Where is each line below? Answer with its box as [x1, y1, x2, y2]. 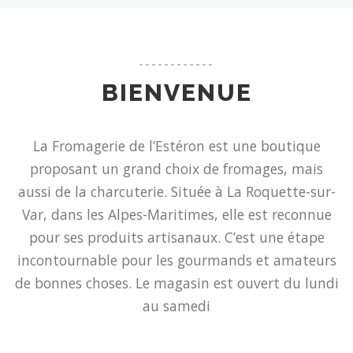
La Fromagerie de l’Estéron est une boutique [32, 136, 321, 156]
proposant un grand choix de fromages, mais [30, 159, 323, 179]
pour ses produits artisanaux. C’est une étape [28, 228, 325, 247]
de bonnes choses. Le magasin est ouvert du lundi [14, 273, 339, 293]
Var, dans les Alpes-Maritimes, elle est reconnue [21, 205, 332, 225]
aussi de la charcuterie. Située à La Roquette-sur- [17, 182, 336, 202]
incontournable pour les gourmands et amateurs [17, 251, 336, 270]
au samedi [143, 296, 210, 316]
